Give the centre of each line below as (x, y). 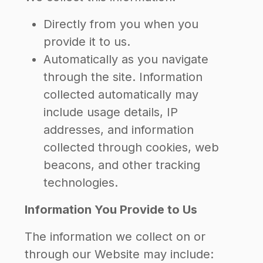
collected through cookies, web (131, 147)
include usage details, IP (111, 112)
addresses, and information (119, 130)
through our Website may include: (119, 254)
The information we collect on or (115, 237)
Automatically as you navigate (126, 59)
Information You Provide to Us (111, 210)
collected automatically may (121, 95)
